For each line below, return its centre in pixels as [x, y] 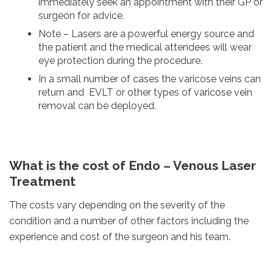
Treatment [42, 182]
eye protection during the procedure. [120, 61]
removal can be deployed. [97, 106]
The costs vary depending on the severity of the [117, 205]
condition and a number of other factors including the [129, 221]
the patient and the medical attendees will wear [145, 48]
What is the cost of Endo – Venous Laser [133, 166]
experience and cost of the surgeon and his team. [120, 236]
